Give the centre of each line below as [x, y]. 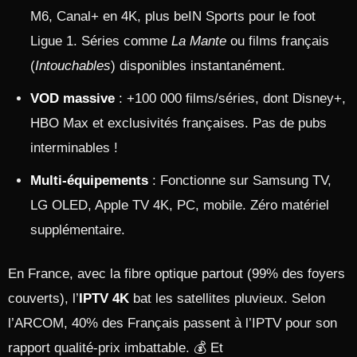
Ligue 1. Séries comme [101, 41]
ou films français [278, 41]
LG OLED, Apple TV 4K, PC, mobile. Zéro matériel [180, 205]
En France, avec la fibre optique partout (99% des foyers [177, 274]
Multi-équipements [89, 180]
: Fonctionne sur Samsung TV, [240, 180]
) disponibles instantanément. [198, 66]
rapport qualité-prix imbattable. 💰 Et [116, 348]
